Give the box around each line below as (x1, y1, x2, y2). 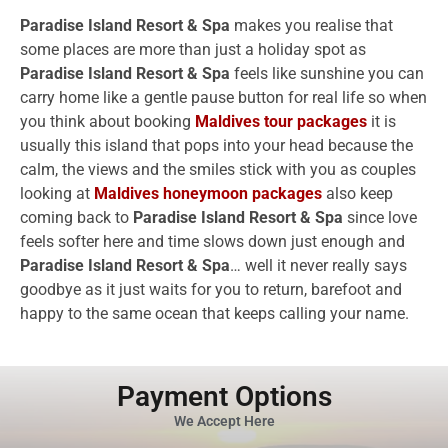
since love (343, 208, 417, 228)
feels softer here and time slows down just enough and (20, 232, 405, 252)
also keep (322, 184, 393, 204)
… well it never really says (230, 256, 407, 276)
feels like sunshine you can (230, 64, 424, 84)
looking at (20, 184, 94, 204)
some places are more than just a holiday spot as (20, 40, 366, 60)
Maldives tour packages (195, 112, 367, 132)
